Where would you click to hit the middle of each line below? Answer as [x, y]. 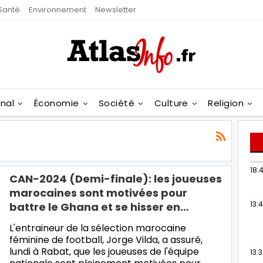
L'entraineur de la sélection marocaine [98, 228]
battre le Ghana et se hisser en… [99, 207]
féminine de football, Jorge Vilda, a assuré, [106, 240]
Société [117, 103]
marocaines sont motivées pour [98, 193]
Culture [171, 103]
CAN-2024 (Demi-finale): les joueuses [116, 178]
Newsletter [116, 10]
